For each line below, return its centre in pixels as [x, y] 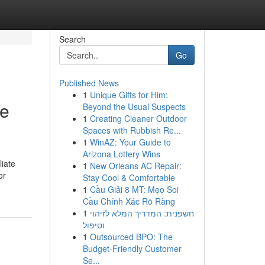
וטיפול [93, 225]
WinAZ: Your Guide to [130, 142]
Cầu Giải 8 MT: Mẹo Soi [134, 189]
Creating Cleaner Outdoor [138, 118]
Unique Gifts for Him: [129, 95]
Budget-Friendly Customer [132, 248]
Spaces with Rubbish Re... [132, 130]
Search [72, 39]
